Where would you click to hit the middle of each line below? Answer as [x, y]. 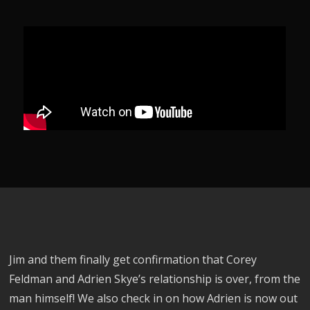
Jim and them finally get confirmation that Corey [133, 260]
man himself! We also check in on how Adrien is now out [154, 299]
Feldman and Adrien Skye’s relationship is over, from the [155, 279]
